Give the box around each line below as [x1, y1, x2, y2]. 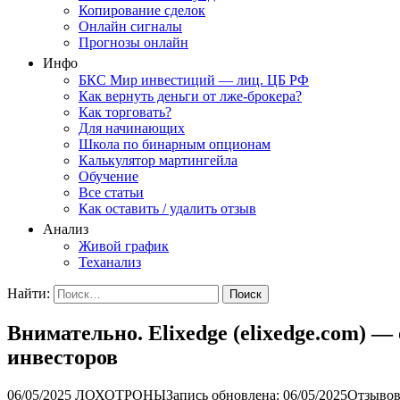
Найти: [7, 286, 50, 301]
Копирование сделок [79, 3, 205, 18]
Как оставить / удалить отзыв [79, 201, 256, 216]
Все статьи [79, 185, 144, 200]
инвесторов [7, 345, 118, 369]
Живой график [79, 238, 169, 254]
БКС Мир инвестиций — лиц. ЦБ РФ [79, 72, 309, 87]
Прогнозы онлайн [79, 35, 188, 50]
